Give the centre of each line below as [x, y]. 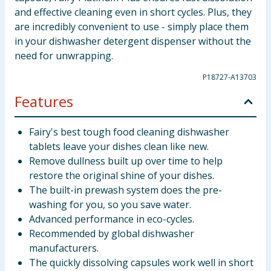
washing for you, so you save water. [110, 204]
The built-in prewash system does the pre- [126, 190]
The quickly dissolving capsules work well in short [141, 263]
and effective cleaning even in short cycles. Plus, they [133, 12]
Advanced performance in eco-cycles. [112, 219]
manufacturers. [64, 248]
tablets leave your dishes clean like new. [119, 146]
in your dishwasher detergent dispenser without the [133, 41]
